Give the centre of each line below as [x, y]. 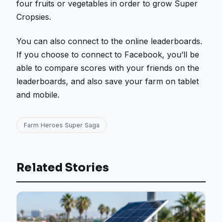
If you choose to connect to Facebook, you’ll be [108, 54]
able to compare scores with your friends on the [108, 68]
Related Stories [63, 167]
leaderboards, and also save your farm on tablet [108, 81]
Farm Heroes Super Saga [62, 125]
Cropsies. [34, 17]
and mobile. [38, 94]
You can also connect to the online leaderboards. [110, 41]
